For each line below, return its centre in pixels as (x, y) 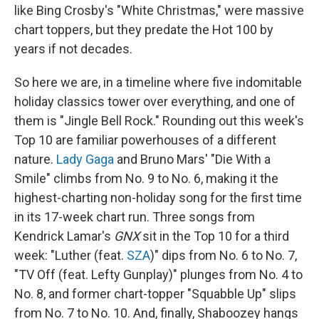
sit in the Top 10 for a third (214, 236)
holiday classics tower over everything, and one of (155, 101)
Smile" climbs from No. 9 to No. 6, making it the (146, 178)
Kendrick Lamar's (64, 236)
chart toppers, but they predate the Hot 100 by (144, 30)
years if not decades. (73, 49)
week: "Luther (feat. (70, 255)
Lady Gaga (85, 159)
